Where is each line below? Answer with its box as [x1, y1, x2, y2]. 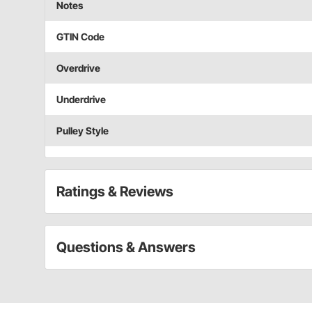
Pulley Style [56, 124, 109, 136]
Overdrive [56, 61, 100, 74]
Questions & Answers [56, 238, 196, 256]
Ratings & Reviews [56, 182, 173, 200]
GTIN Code [56, 30, 104, 42]
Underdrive [56, 93, 106, 105]
